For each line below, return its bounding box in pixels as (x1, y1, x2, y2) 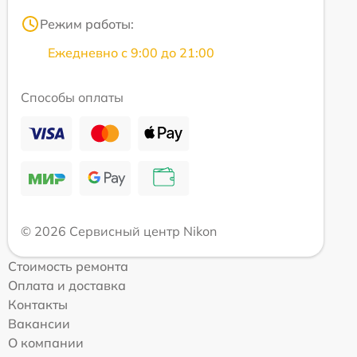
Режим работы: (40, 16, 134, 33)
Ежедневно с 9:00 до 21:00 (48, 45, 214, 61)
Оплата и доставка (8, 277, 126, 294)
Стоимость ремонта (8, 258, 128, 275)
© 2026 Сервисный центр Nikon (21, 223, 217, 240)
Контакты (8, 296, 68, 313)
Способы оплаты (21, 89, 124, 106)
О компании (8, 335, 84, 351)
